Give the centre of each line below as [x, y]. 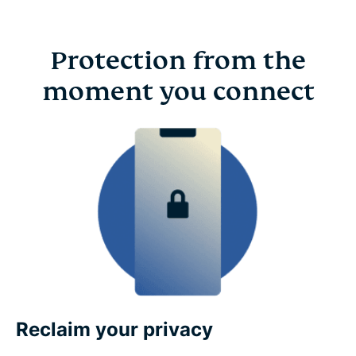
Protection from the [178, 60]
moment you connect [178, 91]
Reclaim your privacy [114, 330]
